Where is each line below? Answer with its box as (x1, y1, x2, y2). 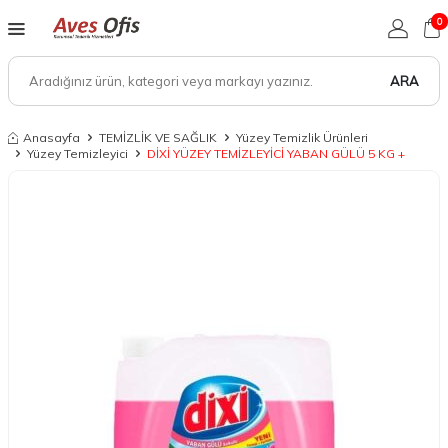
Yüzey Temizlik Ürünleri (236, 130, 368, 145)
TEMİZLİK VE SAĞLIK (99, 130, 217, 145)
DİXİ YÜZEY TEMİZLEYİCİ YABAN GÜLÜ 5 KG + (147, 146, 405, 161)
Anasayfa (23, 130, 80, 145)
